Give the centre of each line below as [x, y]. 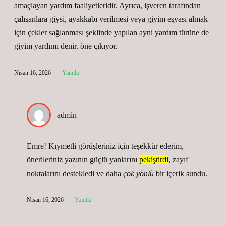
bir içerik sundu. [181, 173]
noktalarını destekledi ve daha [75, 173]
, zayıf [178, 160]
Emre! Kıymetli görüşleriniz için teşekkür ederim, [105, 146]
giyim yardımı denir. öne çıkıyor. [66, 46]
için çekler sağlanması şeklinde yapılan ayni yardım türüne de [111, 33]
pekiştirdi [154, 160]
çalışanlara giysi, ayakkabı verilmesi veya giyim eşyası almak [111, 19]
